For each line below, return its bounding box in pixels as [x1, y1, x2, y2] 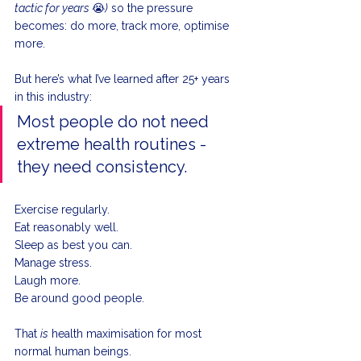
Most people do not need [17, 112, 213, 132]
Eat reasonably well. [15, 221, 122, 234]
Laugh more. [15, 274, 84, 288]
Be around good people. [15, 292, 144, 305]
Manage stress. [15, 256, 95, 270]
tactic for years [15, 2, 92, 15]
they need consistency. [17, 157, 187, 177]
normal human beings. [15, 345, 131, 359]
